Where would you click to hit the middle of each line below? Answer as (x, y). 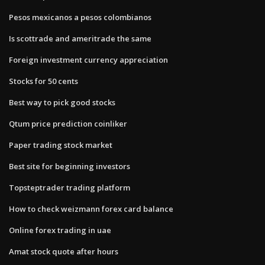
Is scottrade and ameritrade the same (80, 38)
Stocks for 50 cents (43, 81)
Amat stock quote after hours (64, 251)
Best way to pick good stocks (62, 102)
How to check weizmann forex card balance (91, 209)
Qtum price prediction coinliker (68, 123)
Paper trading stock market (61, 145)
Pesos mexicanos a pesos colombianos (80, 17)
